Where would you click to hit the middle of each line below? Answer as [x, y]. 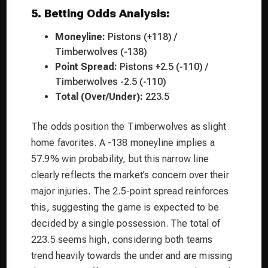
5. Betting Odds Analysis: [100, 13]
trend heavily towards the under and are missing [132, 256]
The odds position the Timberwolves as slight [129, 127]
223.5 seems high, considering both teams [122, 240]
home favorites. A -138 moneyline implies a [123, 143]
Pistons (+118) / [141, 37]
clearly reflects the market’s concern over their [130, 175]
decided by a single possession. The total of [126, 224]
